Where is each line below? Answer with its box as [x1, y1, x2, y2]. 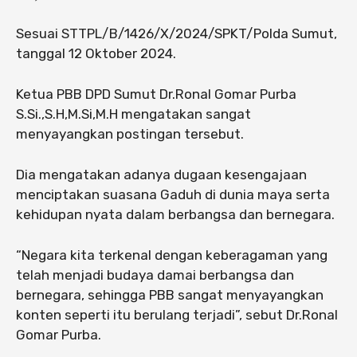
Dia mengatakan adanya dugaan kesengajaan [16, 167, 307, 183]
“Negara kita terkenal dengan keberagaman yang [16, 247, 328, 264]
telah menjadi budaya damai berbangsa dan [16, 267, 294, 284]
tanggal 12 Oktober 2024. [16, 45, 176, 62]
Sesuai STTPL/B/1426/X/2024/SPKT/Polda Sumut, [16, 25, 337, 42]
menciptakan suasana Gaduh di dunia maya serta [16, 186, 330, 203]
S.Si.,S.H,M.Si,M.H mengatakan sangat [16, 106, 251, 123]
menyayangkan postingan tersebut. [16, 126, 244, 143]
